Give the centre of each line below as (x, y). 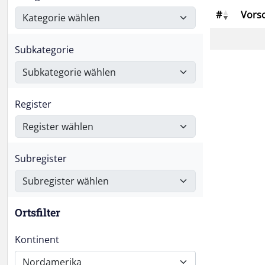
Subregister (41, 159)
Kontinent (37, 240)
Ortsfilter (38, 212)
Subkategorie (44, 50)
